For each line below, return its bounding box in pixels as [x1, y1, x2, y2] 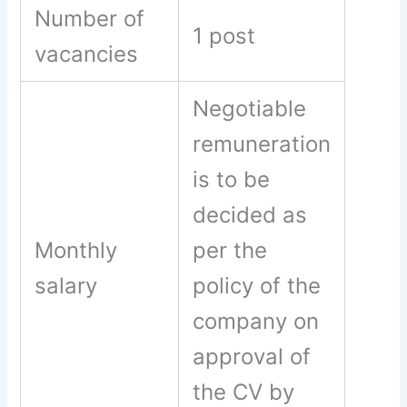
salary [35, 272, 98, 299]
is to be [193, 165, 271, 193]
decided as [193, 201, 308, 228]
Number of [35, 5, 145, 32]
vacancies [35, 40, 139, 67]
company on [193, 307, 320, 334]
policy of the [193, 272, 322, 299]
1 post [193, 22, 256, 49]
